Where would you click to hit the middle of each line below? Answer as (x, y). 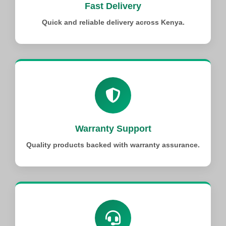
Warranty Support (113, 128)
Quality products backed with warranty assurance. (113, 145)
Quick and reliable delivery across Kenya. (113, 22)
